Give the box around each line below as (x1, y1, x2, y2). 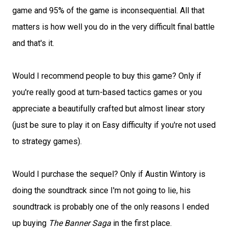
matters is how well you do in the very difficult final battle (12, 21, 215, 32)
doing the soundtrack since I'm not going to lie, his (12, 185, 191, 195)
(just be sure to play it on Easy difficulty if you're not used (12, 120, 216, 130)
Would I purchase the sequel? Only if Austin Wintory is (12, 169, 205, 179)
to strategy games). (12, 136, 82, 146)
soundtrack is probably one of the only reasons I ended (12, 201, 209, 212)
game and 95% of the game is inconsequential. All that (12, 5, 204, 15)
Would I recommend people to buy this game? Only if (12, 71, 201, 81)
